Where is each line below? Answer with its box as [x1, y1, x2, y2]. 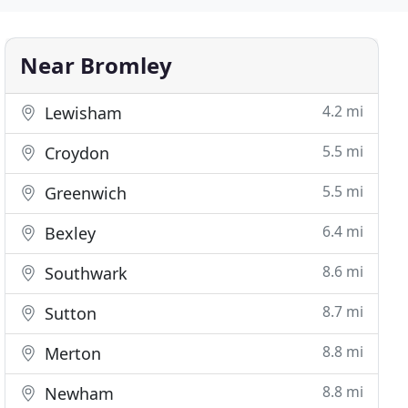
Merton [40, 342, 102, 364]
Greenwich [40, 182, 127, 204]
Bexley [40, 222, 97, 244]
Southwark [40, 262, 128, 284]
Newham [40, 382, 115, 404]
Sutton [40, 302, 97, 324]
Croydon [40, 142, 110, 164]
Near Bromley [20, 50, 173, 80]
